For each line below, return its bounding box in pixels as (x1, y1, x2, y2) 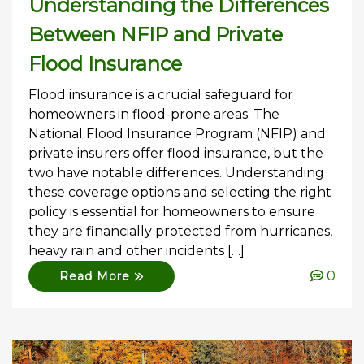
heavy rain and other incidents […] (28, 242, 245, 258)
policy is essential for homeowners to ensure (28, 203, 315, 219)
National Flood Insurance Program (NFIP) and (28, 125, 326, 141)
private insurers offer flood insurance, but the (28, 145, 323, 161)
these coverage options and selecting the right (28, 184, 331, 200)
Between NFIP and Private (28, 22, 283, 46)
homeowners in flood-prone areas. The (28, 106, 279, 122)
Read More (59, 268, 135, 284)
